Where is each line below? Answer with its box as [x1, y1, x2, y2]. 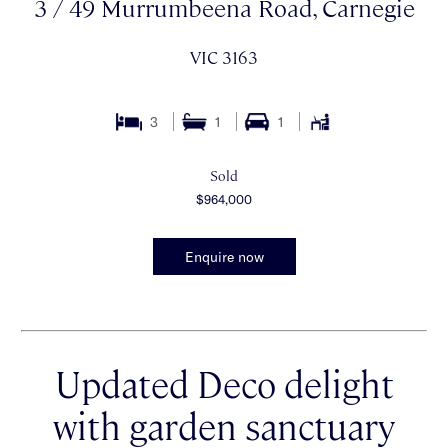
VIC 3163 [190, 45, 258, 69]
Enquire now [184, 247, 264, 265]
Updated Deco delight [54, 358, 394, 406]
